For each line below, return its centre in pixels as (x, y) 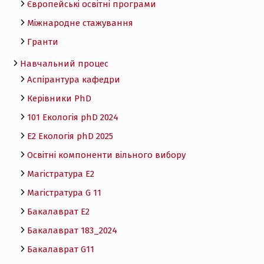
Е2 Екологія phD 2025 (70, 136)
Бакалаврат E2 (58, 211)
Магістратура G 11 (64, 192)
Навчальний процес (64, 63)
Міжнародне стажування (80, 23)
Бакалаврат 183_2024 (72, 230)
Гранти (42, 42)
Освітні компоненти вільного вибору (106, 155)
